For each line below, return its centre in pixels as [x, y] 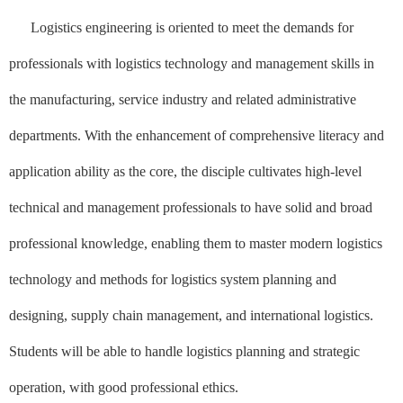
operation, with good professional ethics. [124, 387]
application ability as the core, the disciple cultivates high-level [185, 171]
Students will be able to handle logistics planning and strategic [184, 351]
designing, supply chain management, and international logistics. [191, 315]
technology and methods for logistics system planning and [173, 279]
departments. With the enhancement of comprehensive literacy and [197, 135]
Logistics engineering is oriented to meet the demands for [192, 27]
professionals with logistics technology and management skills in [192, 63]
